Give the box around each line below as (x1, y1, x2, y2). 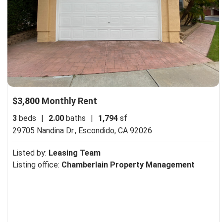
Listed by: (12, 148, 49, 158)
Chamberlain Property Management (61, 160, 195, 170)
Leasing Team (49, 148, 101, 158)
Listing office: (12, 160, 61, 170)
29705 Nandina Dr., (12, 126, 78, 136)
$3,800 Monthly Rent (12, 96, 97, 107)
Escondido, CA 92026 (78, 126, 152, 136)
